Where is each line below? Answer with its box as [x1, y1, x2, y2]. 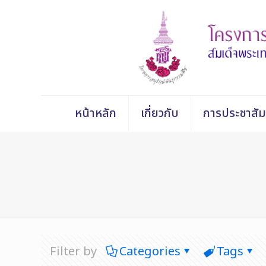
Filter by [50, 242, 97, 261]
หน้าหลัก [74, 104, 116, 122]
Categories [119, 242, 180, 261]
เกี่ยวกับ [140, 104, 179, 122]
